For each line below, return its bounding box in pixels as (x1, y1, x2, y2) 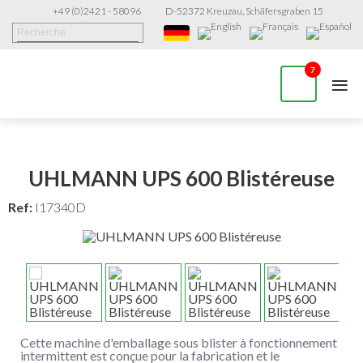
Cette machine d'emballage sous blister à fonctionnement (20, 334, 337, 350)
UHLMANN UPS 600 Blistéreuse (28, 164, 335, 191)
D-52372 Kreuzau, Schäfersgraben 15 (164, 5, 323, 17)
